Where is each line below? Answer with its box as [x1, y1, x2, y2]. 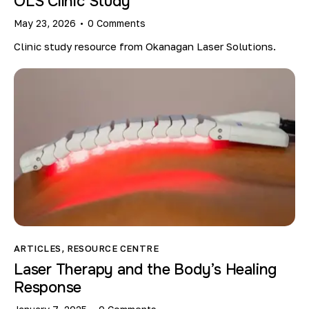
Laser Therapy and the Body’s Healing [14, 260, 277, 280]
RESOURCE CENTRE [66, 243, 159, 255]
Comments [97, 17, 146, 29]
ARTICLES [14, 243, 61, 255]
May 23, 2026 [14, 17, 76, 29]
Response [14, 278, 82, 298]
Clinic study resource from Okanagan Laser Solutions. [14, 40, 276, 53]
